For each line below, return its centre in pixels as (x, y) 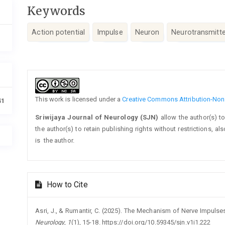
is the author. (55, 140)
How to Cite (66, 185)
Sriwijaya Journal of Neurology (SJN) (98, 117)
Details (47, 88)
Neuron (147, 32)
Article (46, 75)
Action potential (58, 32)
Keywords (57, 11)
